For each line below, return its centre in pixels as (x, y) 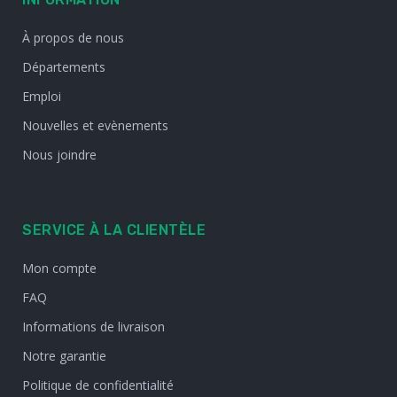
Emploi (42, 96)
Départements (64, 66)
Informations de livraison (93, 326)
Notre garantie (64, 355)
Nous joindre (59, 154)
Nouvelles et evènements (95, 125)
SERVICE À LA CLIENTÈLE (114, 230)
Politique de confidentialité (98, 385)
